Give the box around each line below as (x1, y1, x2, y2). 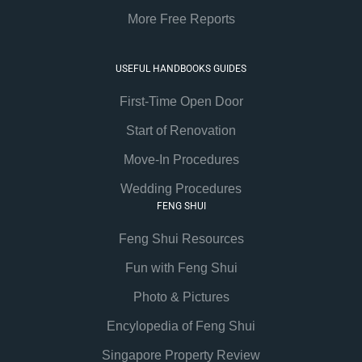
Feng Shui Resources (118, 232, 244, 246)
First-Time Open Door (119, 95, 243, 109)
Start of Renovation (126, 124, 236, 138)
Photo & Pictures (133, 290, 229, 305)
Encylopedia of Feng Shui (107, 319, 255, 334)
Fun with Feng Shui (124, 261, 238, 276)
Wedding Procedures (120, 182, 242, 196)
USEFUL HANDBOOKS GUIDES (116, 63, 246, 75)
